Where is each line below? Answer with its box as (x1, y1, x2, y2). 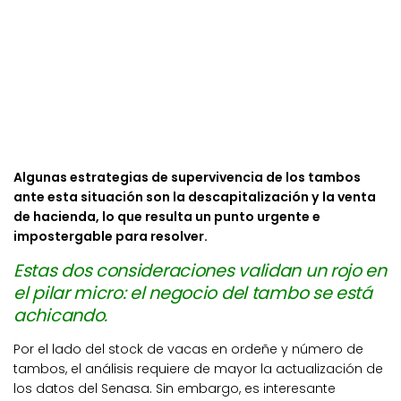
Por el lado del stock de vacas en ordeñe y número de (13, 339, 363, 358)
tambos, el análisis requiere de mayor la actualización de (13, 359, 383, 378)
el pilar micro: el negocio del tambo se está (13, 280, 372, 305)
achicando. (13, 303, 107, 328)
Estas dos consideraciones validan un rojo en (13, 258, 387, 283)
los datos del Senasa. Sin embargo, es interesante (13, 379, 336, 397)
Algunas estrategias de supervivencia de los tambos (13, 168, 361, 187)
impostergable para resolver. (13, 227, 208, 246)
